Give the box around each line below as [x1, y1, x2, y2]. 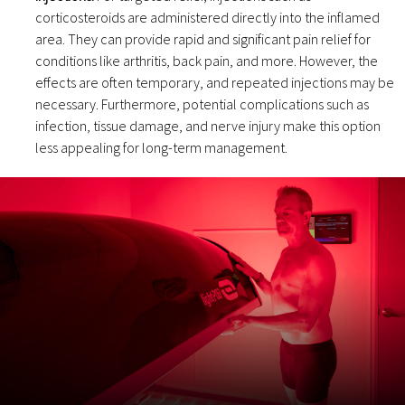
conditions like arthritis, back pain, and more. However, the [35, 52, 378, 71]
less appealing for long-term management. [35, 138, 287, 157]
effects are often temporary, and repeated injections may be [35, 73, 394, 92]
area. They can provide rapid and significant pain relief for [35, 30, 371, 49]
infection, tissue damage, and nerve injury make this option [35, 117, 381, 136]
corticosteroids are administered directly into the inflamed [35, 8, 380, 27]
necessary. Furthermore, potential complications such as [35, 95, 369, 114]
